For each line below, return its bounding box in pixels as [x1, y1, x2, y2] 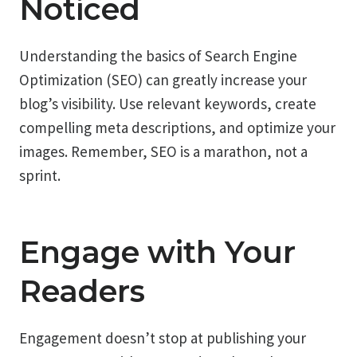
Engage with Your [19, 233, 296, 271]
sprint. [19, 165, 61, 185]
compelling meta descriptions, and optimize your [19, 117, 335, 137]
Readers [19, 272, 145, 310]
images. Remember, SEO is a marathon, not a [19, 141, 308, 161]
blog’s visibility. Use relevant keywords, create [19, 93, 316, 113]
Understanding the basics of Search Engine [19, 45, 297, 65]
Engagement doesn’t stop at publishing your [19, 328, 306, 347]
